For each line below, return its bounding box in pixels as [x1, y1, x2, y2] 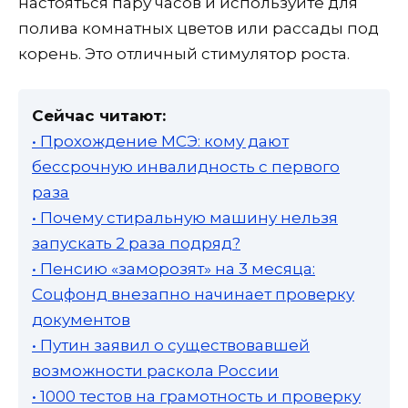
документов [32, 310, 130, 329]
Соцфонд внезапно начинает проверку [32, 284, 354, 303]
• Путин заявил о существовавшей [32, 335, 310, 354]
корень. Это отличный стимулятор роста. [18, 44, 350, 63]
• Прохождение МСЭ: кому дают [32, 131, 289, 150]
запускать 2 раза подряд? [32, 233, 240, 252]
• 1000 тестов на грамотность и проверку [32, 386, 361, 405]
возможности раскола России [32, 361, 279, 380]
